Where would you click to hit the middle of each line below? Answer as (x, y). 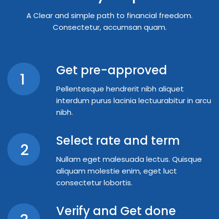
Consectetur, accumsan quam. (109, 27)
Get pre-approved (112, 70)
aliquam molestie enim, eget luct (117, 171)
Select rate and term (118, 141)
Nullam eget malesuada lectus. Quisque (129, 159)
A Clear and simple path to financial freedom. (109, 16)
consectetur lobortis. (94, 183)
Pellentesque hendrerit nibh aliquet (120, 89)
